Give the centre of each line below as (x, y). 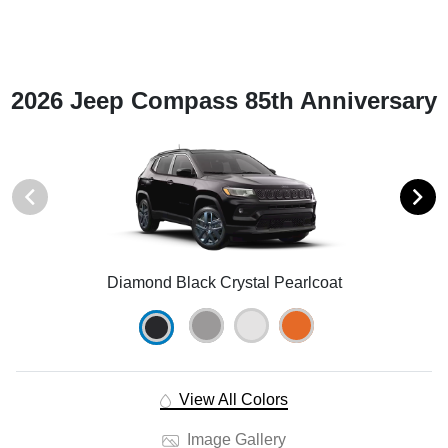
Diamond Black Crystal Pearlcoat (224, 283)
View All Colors (231, 400)
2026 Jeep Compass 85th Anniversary (224, 101)
